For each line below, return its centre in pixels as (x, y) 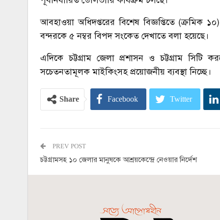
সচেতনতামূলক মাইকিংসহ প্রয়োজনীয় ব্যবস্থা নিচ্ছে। (126, 71)
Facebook (123, 99)
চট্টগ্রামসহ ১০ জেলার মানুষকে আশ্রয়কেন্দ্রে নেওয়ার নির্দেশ (119, 159)
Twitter (181, 99)
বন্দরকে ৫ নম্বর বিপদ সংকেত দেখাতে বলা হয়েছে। (124, 36)
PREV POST (68, 146)
